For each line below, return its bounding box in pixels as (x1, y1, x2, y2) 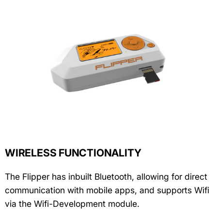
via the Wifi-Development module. (5, 198, 139, 209)
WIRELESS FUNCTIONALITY (5, 146, 141, 159)
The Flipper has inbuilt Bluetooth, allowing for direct (5, 171, 207, 182)
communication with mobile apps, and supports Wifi (5, 185, 209, 195)
